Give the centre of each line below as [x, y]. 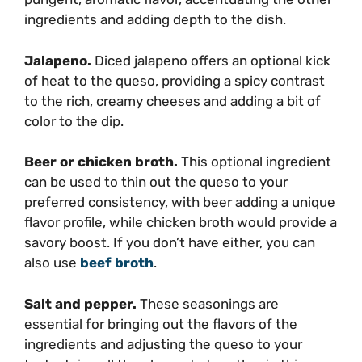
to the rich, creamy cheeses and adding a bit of [173, 101]
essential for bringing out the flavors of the [161, 324]
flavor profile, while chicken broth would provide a [181, 223]
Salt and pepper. [80, 303]
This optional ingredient [256, 162]
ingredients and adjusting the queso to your [163, 344]
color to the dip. [74, 121]
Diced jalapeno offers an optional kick [211, 60]
